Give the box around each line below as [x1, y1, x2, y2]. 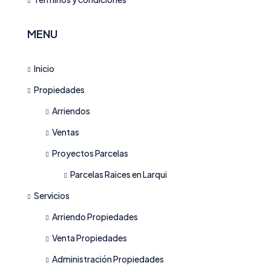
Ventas [52, 126, 79, 137]
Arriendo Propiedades [52, 211, 138, 222]
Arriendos [52, 105, 90, 116]
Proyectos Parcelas [52, 148, 128, 158]
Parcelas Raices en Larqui [70, 169, 167, 180]
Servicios [34, 190, 70, 201]
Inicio [34, 63, 54, 74]
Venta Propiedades [52, 232, 127, 243]
